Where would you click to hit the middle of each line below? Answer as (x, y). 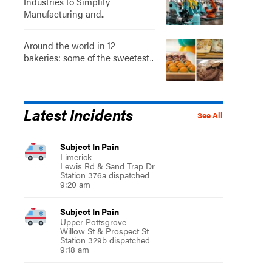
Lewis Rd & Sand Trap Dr (107, 165)
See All (210, 115)
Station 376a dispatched (104, 175)
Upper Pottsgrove (93, 221)
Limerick (76, 156)
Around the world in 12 (69, 45)
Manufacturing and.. (64, 13)
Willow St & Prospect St (104, 230)
